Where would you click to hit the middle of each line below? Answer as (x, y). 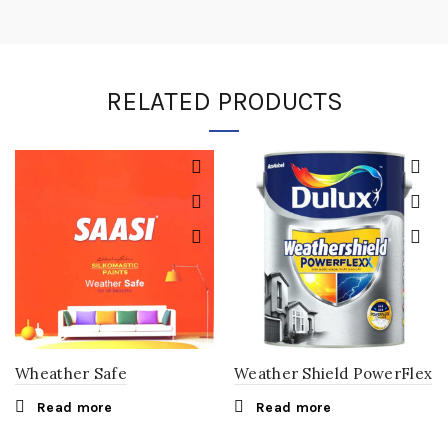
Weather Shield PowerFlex (333, 373)
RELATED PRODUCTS (224, 101)
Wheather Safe (71, 373)
